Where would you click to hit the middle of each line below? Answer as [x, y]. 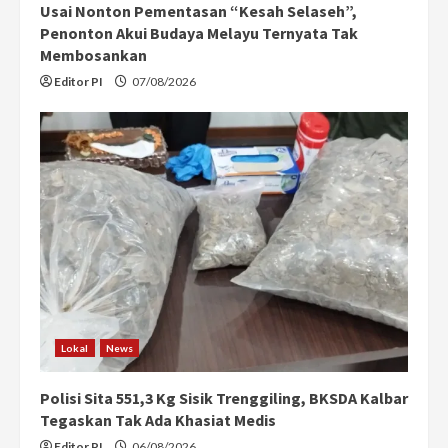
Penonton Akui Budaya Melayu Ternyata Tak [199, 32]
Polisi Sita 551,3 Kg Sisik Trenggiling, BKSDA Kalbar [224, 397]
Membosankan [93, 54]
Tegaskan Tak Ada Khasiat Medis [158, 419]
